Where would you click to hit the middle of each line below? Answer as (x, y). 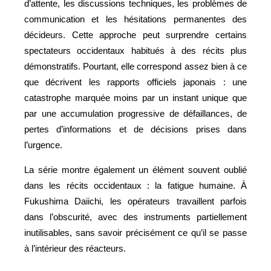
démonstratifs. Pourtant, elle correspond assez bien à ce (135, 66)
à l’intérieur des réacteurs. (75, 248)
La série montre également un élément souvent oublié (135, 169)
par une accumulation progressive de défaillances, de (135, 113)
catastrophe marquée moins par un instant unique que (135, 97)
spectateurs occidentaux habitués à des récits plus (135, 50)
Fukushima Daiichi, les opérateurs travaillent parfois (135, 201)
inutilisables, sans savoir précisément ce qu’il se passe (135, 232)
